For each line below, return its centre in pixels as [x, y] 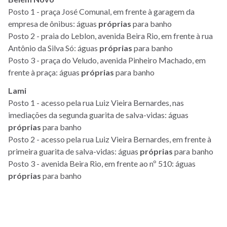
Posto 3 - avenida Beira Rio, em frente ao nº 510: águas [102, 163]
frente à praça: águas [45, 72]
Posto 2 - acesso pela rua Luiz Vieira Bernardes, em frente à [110, 139]
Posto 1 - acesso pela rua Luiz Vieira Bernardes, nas [96, 102]
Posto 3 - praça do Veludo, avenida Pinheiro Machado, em [107, 60]
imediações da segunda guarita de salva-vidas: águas [98, 115]
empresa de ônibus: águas [53, 23]
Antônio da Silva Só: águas [54, 48]
